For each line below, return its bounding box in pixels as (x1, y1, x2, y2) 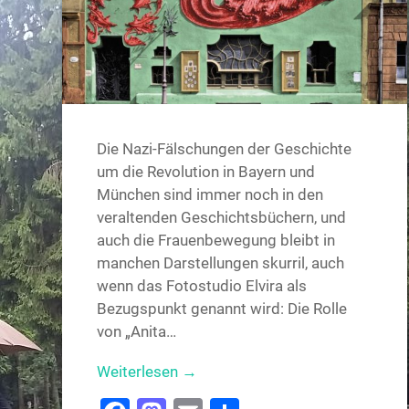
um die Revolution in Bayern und (97, 163, 316, 182)
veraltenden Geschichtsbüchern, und (97, 208, 347, 227)
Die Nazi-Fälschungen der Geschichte (97, 140, 352, 159)
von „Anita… (97, 322, 177, 341)
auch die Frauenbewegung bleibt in (97, 231, 336, 250)
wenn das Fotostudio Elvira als (97, 277, 308, 296)
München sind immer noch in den (97, 185, 324, 204)
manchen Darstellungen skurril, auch (97, 254, 345, 273)
